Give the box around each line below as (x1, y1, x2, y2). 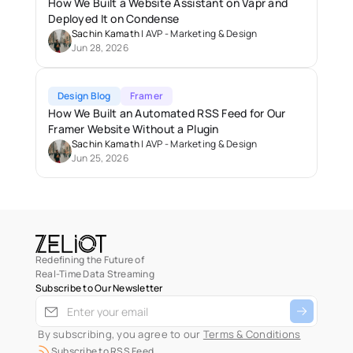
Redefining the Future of (35, 253, 144, 266)
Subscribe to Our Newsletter (35, 281, 163, 295)
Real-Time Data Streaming (35, 267, 154, 281)
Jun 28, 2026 (72, 41, 128, 54)
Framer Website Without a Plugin (48, 121, 219, 136)
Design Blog (58, 89, 111, 102)
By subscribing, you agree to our (35, 327, 203, 341)
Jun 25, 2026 (72, 151, 128, 165)
